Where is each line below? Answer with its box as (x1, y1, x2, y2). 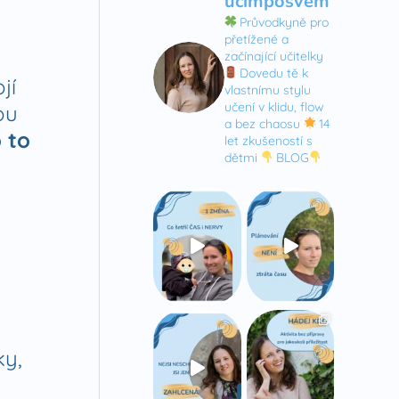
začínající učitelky (224, 47, 323, 64)
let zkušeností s (224, 132, 313, 149)
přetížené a (224, 30, 289, 47)
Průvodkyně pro (240, 13, 329, 30)
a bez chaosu (224, 115, 300, 132)
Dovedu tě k (240, 64, 308, 81)
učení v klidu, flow (224, 98, 324, 115)
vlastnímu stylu (224, 81, 311, 98)
